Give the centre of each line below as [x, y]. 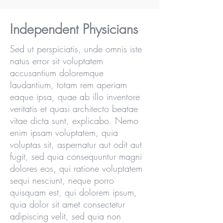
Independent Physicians [74, 29]
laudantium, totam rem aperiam [68, 85]
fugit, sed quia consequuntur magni [76, 156]
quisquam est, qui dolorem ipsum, [73, 192]
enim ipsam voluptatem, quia [64, 132]
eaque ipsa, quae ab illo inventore [75, 97]
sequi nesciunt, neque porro [62, 180]
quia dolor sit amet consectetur [67, 204]
